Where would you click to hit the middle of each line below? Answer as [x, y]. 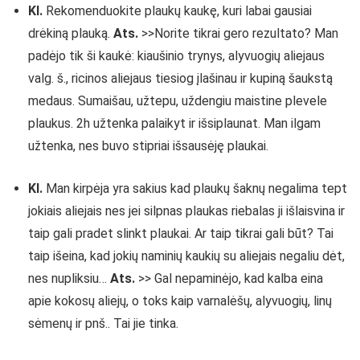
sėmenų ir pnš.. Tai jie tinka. [103, 323]
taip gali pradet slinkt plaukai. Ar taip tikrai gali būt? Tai [181, 233]
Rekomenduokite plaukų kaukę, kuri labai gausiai [179, 11]
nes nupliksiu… [69, 278]
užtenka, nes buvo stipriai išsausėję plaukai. [148, 146]
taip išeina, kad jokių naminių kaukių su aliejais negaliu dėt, [186, 256]
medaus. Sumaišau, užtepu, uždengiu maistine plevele [178, 101]
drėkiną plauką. [71, 33]
